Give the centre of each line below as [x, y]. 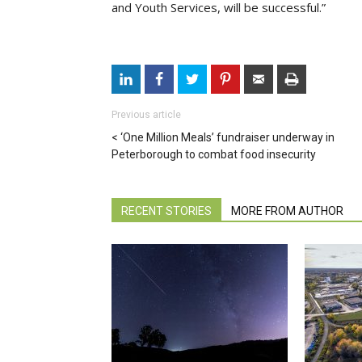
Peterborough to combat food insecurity [214, 154]
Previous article [146, 114]
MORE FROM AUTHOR [287, 210]
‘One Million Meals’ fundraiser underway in [227, 137]
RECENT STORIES [166, 210]
